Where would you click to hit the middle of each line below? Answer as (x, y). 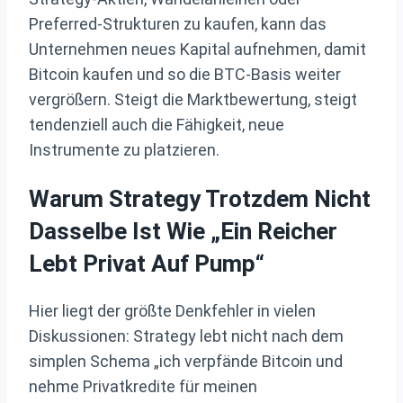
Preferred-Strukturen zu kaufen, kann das (178, 23)
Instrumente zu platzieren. (124, 149)
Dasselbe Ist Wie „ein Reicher (183, 231)
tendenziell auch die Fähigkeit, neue (157, 124)
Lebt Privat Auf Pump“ (147, 263)
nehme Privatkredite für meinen (143, 387)
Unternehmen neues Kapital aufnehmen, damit (197, 49)
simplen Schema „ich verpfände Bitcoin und (186, 362)
